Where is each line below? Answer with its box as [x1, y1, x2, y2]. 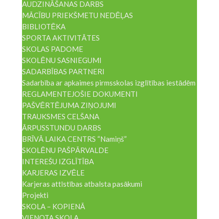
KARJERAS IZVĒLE [22, 168, 85, 177]
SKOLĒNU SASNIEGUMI [22, 56, 102, 65]
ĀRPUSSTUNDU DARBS [22, 123, 101, 132]
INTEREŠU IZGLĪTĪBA [22, 157, 94, 166]
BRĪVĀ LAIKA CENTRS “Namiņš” [22, 134, 127, 143]
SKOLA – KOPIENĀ [22, 202, 85, 211]
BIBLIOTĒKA [22, 22, 66, 31]
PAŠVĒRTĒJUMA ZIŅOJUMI [22, 101, 116, 109]
